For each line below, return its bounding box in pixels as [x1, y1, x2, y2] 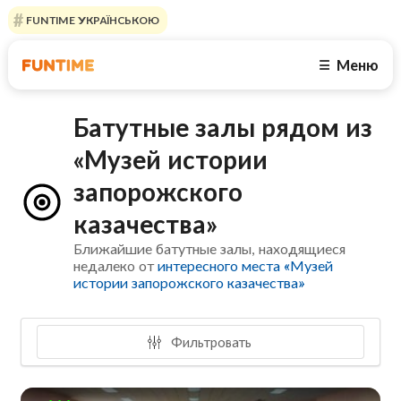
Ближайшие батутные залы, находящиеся [73, 240, 346, 258]
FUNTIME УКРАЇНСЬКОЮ [22, 13, 159, 27]
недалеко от [73, 257, 158, 275]
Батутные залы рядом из [73, 112, 373, 143]
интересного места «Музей [158, 257, 334, 275]
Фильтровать [167, 333, 252, 350]
